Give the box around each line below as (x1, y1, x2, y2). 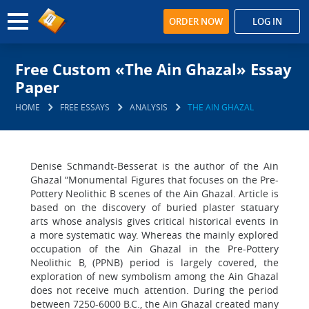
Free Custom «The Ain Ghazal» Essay (15, 59, 292, 79)
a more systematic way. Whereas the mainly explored (30, 228, 279, 241)
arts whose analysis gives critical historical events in (30, 215, 279, 228)
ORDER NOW (169, 15, 223, 28)
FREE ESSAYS (60, 101, 110, 112)
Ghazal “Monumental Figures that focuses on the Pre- (30, 173, 279, 186)
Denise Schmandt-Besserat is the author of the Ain (30, 159, 279, 172)
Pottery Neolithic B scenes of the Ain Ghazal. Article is (30, 187, 279, 200)
